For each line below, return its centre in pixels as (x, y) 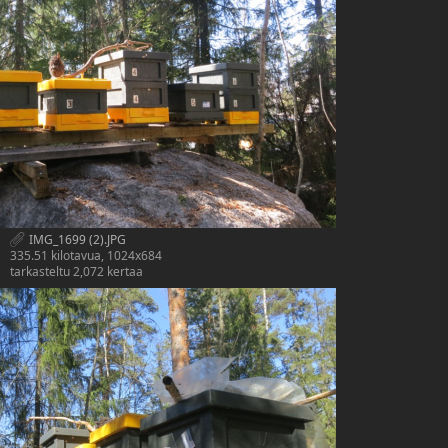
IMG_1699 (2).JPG (76, 239)
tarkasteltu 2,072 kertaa (76, 272)
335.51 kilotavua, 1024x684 (86, 256)
